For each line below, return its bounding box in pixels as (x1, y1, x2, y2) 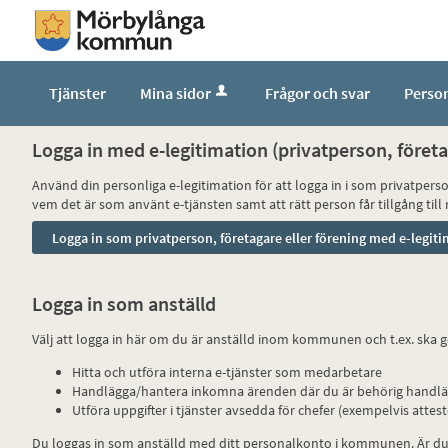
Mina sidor (140, 82, 211, 103)
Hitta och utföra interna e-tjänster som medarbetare (72, 362, 382, 381)
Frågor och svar (265, 82, 370, 103)
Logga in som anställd (32, 290, 216, 316)
